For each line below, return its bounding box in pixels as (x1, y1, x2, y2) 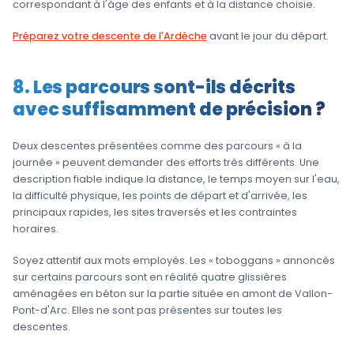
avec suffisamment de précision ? (13, 96, 326, 122)
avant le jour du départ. (207, 29, 329, 43)
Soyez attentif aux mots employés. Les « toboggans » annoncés (13, 254, 335, 268)
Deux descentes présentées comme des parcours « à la (13, 139, 302, 153)
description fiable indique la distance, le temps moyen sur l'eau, (13, 172, 340, 186)
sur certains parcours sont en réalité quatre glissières (13, 270, 287, 284)
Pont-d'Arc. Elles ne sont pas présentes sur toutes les (13, 303, 282, 318)
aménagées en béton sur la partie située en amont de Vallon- (13, 287, 333, 301)
